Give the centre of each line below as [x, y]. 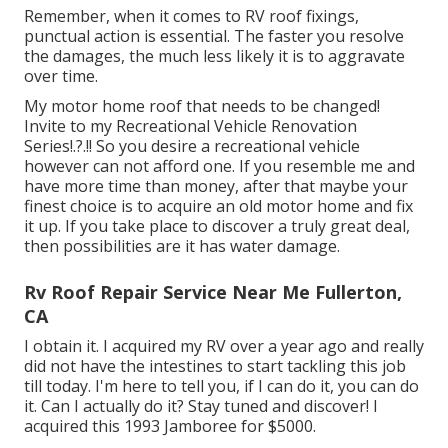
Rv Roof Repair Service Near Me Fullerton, [213, 291]
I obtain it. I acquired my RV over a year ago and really [224, 345]
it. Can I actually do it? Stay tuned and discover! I [201, 405]
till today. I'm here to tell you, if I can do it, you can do [221, 385]
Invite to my [70, 125]
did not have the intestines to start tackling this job [215, 365]
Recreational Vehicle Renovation [236, 125]
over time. [61, 75]
